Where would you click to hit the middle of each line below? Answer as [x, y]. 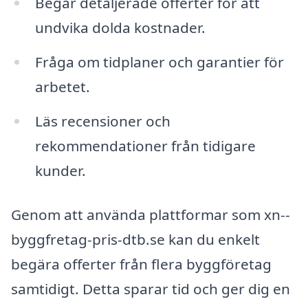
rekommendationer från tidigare [145, 145]
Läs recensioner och [102, 121]
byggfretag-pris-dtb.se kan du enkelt [135, 239]
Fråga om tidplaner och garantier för [159, 62]
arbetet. [62, 86]
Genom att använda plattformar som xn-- [151, 214]
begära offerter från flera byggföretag [141, 264]
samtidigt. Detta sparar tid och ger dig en [151, 288]
